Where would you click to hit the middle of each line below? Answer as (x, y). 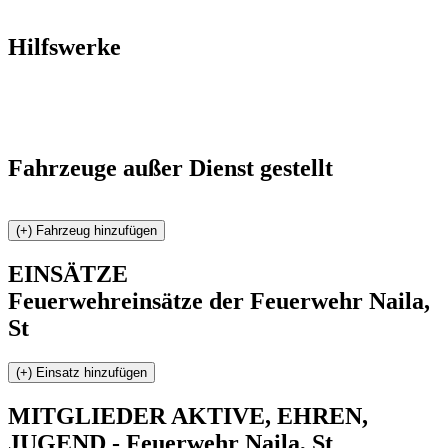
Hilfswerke (64, 47)
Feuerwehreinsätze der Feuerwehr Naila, (219, 300)
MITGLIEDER (87, 415)
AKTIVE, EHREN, (267, 415)
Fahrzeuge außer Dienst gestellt (170, 168)
